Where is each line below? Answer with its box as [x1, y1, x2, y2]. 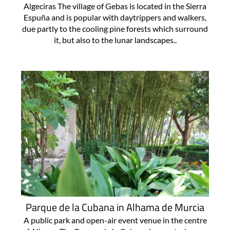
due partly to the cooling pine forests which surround [22, 23, 208, 33]
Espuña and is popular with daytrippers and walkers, [24, 12, 206, 22]
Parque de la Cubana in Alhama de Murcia [26, 199, 204, 216]
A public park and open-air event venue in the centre [23, 215, 207, 225]
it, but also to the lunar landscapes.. [53, 34, 177, 45]
